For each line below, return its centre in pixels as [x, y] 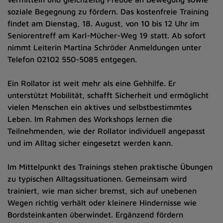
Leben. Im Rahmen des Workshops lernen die [90, 119]
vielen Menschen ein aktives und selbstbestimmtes [100, 107]
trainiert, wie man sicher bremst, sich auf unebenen [102, 191]
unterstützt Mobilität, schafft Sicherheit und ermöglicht [108, 95]
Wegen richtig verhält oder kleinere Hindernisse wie [102, 203]
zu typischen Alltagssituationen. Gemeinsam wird [97, 179]
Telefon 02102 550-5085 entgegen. [73, 59]
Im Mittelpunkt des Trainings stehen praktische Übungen [110, 167]
